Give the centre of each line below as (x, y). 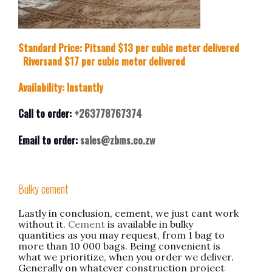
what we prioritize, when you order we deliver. (126, 257)
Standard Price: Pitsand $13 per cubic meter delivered (129, 48)
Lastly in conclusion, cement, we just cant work (128, 213)
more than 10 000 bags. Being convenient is (119, 246)
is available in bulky (149, 224)
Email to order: (48, 140)
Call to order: (46, 114)
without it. (43, 224)
